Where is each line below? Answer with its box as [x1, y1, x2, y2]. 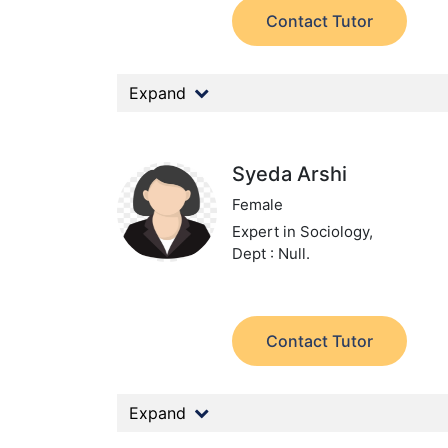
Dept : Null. [232, 244, 311, 263]
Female [232, 195, 284, 214]
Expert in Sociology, [232, 222, 374, 241]
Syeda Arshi [232, 162, 348, 186]
